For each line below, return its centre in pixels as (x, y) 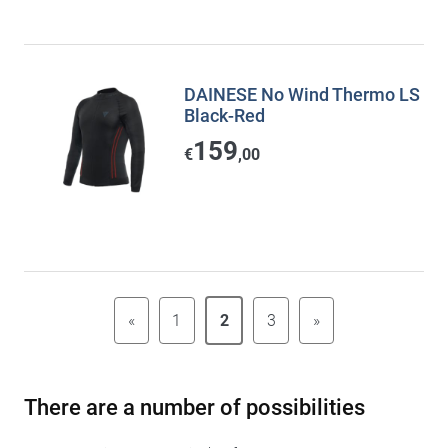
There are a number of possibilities (194, 407)
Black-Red (224, 115)
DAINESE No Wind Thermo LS (302, 94)
